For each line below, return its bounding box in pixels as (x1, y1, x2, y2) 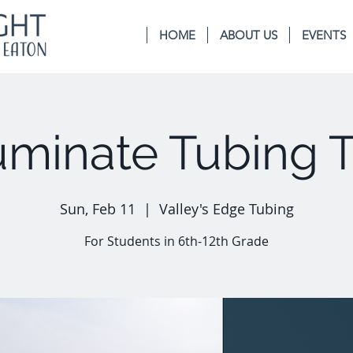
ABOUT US (220, 28, 277, 43)
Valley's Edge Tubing (158, 199, 294, 218)
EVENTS (302, 28, 346, 43)
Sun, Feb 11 (59, 199, 136, 218)
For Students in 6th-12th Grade (84, 232, 269, 250)
